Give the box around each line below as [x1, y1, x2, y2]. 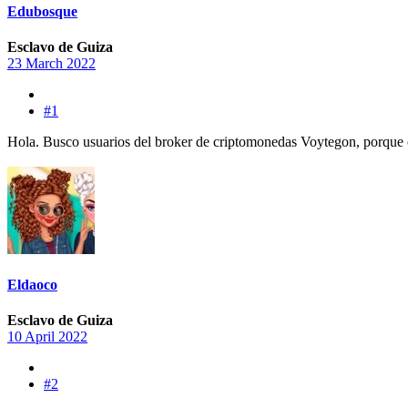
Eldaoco [7, 277, 57, 293]
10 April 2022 [7, 329, 87, 345]
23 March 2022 [7, 55, 96, 71]
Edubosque [7, 3, 77, 19]
